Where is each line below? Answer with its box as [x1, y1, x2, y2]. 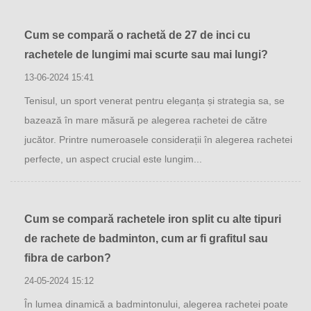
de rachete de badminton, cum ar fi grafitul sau [24, 233, 268, 244]
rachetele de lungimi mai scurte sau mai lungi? [24, 49, 268, 60]
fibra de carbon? [24, 252, 111, 264]
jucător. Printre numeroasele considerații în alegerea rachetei [24, 134, 292, 145]
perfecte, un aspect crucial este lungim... [24, 153, 202, 165]
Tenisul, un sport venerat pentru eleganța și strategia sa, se [24, 95, 285, 106]
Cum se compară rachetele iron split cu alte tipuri [24, 213, 281, 225]
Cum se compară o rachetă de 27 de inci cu [24, 29, 251, 41]
